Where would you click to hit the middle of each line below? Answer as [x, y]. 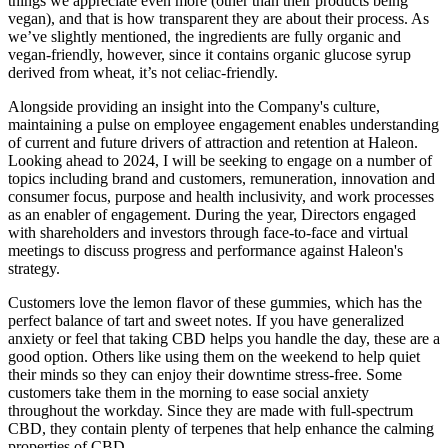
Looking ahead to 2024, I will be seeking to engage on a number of [220, 160]
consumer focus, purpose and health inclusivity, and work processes [221, 196]
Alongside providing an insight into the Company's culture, [194, 106]
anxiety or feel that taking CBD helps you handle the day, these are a [224, 338]
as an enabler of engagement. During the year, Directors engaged [212, 214]
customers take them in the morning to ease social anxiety [188, 392]
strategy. [34, 268]
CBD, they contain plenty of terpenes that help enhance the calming [221, 428]
